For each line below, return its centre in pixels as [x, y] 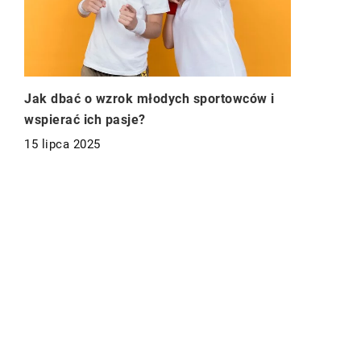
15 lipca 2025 [62, 144]
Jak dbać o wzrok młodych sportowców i [149, 98]
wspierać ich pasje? [85, 119]
